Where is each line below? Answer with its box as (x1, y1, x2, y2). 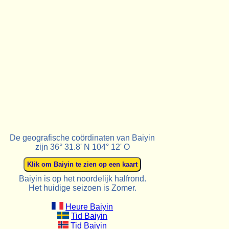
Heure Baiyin (65, 202, 113, 211)
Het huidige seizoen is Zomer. (28, 183, 136, 192)
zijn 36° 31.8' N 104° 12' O (35, 142, 130, 151)
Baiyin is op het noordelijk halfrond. (18, 174, 146, 183)
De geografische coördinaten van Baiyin (10, 133, 155, 142)
